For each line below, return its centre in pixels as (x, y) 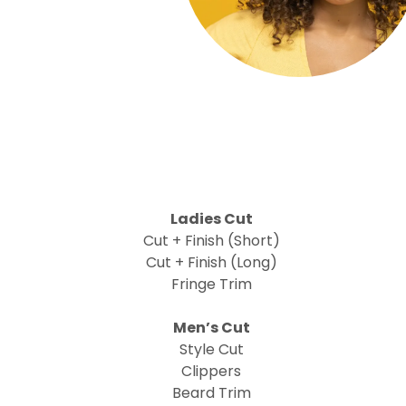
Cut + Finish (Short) (211, 241)
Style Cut (211, 349)
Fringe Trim (211, 284)
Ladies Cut (211, 219)
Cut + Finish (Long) (211, 262)
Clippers (212, 371)
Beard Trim (211, 393)
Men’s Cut (211, 328)
